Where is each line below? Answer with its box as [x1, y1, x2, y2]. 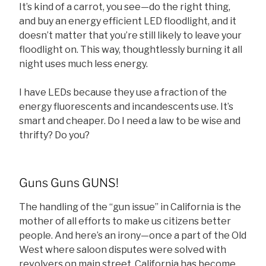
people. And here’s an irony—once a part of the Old [19, 230, 246, 242]
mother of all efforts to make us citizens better [19, 216, 231, 227]
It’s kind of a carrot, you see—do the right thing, [19, 1, 230, 13]
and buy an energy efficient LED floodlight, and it [19, 15, 236, 27]
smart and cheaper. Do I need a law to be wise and [19, 115, 240, 127]
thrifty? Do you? [19, 129, 90, 141]
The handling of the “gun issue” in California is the [19, 201, 241, 213]
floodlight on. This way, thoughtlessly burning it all [19, 44, 242, 56]
